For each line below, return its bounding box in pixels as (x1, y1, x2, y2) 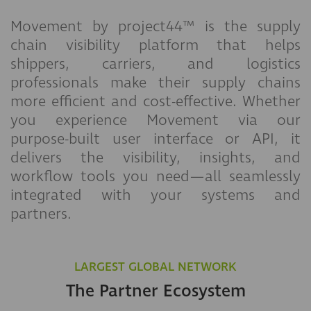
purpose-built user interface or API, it (10, 128, 301, 149)
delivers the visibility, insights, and (10, 147, 301, 168)
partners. (10, 203, 72, 224)
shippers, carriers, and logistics (10, 53, 301, 74)
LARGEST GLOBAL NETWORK (74, 258, 237, 276)
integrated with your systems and (10, 185, 301, 205)
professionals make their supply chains (10, 72, 301, 93)
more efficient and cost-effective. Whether (10, 91, 301, 112)
